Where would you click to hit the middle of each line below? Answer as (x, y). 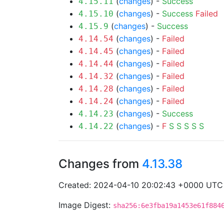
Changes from (100, 164)
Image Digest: (86, 205)
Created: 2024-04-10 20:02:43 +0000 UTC (141, 185)
